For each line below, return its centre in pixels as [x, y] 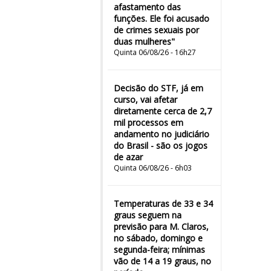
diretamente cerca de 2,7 [163, 111]
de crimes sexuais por [156, 30]
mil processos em [149, 122]
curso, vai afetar [145, 100]
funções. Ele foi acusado [162, 18]
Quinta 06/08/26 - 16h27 [155, 52]
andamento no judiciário [162, 134]
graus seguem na [148, 215]
